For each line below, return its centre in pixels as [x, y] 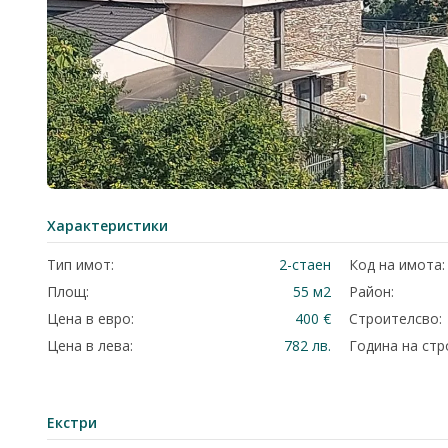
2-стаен [304, 264]
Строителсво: [395, 318]
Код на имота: [396, 264]
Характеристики [107, 225]
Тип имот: [80, 264]
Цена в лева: [90, 345]
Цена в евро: [90, 318]
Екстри [72, 422]
